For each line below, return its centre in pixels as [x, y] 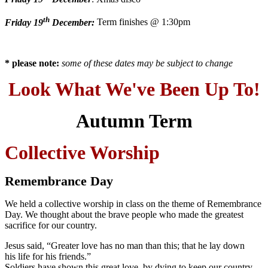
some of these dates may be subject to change [147, 63]
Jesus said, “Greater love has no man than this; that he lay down [125, 245]
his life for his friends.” [48, 256]
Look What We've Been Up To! [134, 89]
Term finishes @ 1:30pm [142, 22]
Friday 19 [24, 22]
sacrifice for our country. [52, 225]
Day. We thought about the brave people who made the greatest [124, 214]
